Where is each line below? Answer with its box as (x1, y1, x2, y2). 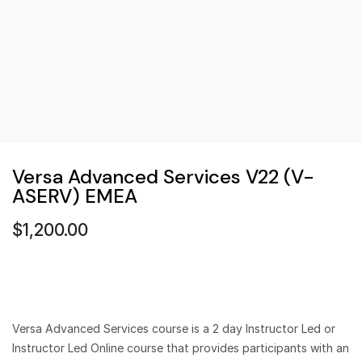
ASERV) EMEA (12, 183, 137, 208)
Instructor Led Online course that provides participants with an (12, 341, 349, 355)
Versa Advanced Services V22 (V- (12, 164, 314, 189)
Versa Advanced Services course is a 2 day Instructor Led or (12, 322, 335, 335)
